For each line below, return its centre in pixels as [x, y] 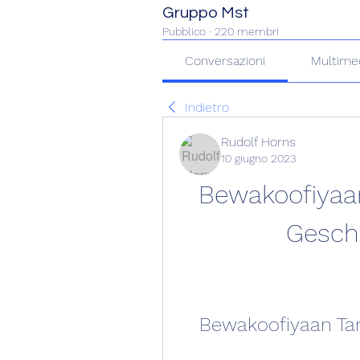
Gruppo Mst [206, 12]
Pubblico [184, 31]
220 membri [247, 31]
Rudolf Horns [258, 141]
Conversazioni [225, 60]
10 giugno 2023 [258, 158]
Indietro [207, 107]
